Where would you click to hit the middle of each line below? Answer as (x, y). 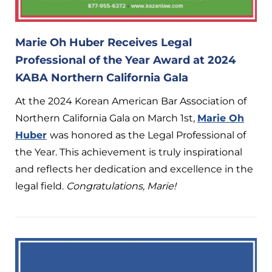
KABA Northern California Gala (102, 77)
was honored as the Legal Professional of (148, 135)
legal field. (41, 186)
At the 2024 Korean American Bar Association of (131, 101)
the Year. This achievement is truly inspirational (129, 152)
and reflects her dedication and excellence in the (134, 169)
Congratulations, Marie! (121, 186)
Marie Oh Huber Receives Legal (104, 42)
